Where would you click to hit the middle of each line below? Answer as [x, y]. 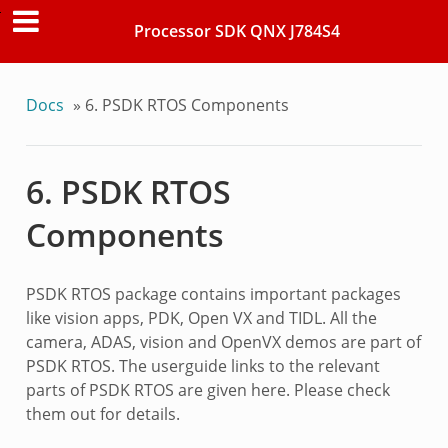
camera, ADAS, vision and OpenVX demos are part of [223, 342]
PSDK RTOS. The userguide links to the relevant [202, 366]
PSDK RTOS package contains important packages [213, 294]
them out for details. [102, 414]
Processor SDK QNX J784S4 [237, 31]
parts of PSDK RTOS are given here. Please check [207, 390]
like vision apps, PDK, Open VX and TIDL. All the [201, 318]
